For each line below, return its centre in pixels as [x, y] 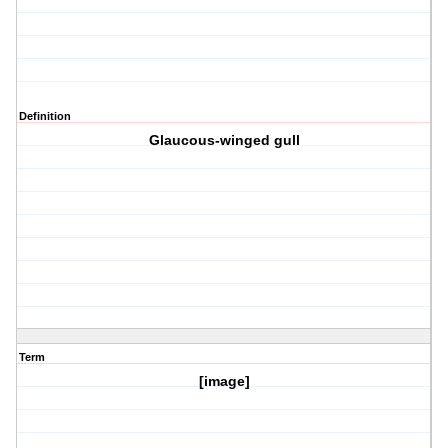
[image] [224, 381]
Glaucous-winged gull [224, 140]
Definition [45, 116]
